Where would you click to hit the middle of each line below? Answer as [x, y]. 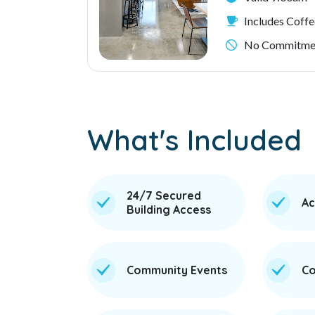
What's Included [194, 140]
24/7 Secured [163, 195]
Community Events [176, 270]
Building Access [168, 210]
